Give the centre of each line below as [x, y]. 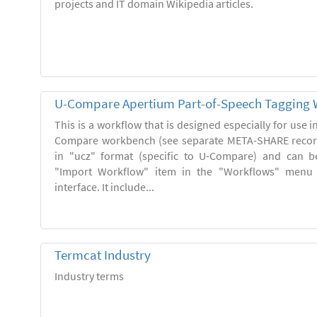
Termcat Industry [103, 255]
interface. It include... [104, 186]
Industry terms [89, 276]
